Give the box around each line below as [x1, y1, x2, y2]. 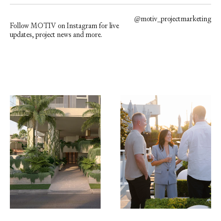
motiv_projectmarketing [141, 14, 211, 23]
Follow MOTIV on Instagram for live [10, 21, 119, 30]
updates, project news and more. [10, 30, 102, 39]
